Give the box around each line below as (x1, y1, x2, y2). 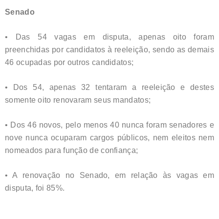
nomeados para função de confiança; (5, 146, 138, 154)
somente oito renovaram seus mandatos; (5, 95, 151, 104)
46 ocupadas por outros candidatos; (5, 58, 134, 66)
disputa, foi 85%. (5, 183, 65, 192)
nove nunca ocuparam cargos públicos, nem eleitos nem (5, 133, 214, 142)
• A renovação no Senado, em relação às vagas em (5, 171, 214, 179)
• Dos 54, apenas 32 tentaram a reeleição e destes (5, 83, 214, 91)
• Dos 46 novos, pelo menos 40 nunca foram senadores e (5, 120, 214, 129)
